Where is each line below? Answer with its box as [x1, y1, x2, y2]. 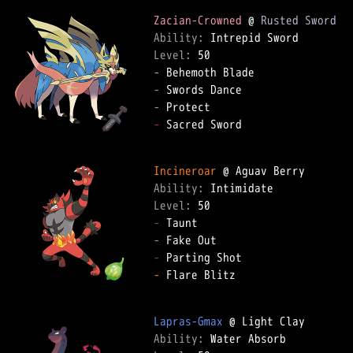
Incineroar [154, 162, 217, 179]
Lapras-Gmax [154, 313, 223, 329]
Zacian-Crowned [154, 12, 242, 28]
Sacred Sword [160, 116, 255, 132]
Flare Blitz [160, 266, 248, 283]
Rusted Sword [261, 12, 336, 28]
